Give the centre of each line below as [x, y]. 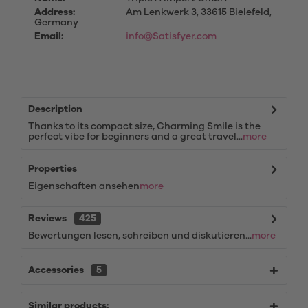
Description [55, 109]
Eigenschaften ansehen [84, 186]
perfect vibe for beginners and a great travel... [135, 137]
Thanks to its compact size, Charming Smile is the [144, 126]
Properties [53, 169]
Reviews [47, 219]
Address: [55, 12]
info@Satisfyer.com [171, 36]
